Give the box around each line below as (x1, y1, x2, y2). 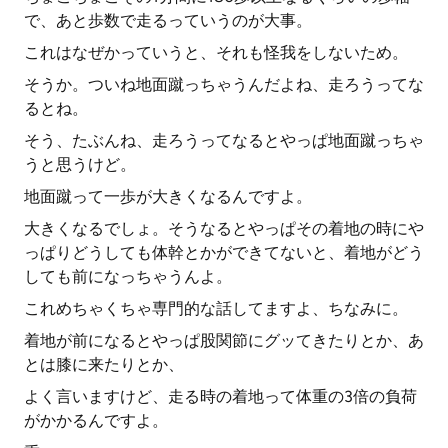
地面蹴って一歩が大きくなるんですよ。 (24, 187, 312, 206)
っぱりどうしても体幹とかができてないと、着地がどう (24, 243, 424, 262)
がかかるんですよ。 (24, 411, 168, 430)
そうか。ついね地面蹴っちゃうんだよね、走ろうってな (24, 75, 424, 94)
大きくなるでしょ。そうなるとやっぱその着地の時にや (24, 219, 424, 238)
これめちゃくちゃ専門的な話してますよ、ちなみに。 (24, 299, 408, 318)
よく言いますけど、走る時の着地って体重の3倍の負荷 (24, 387, 417, 406)
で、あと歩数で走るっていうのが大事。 (24, 11, 312, 30)
